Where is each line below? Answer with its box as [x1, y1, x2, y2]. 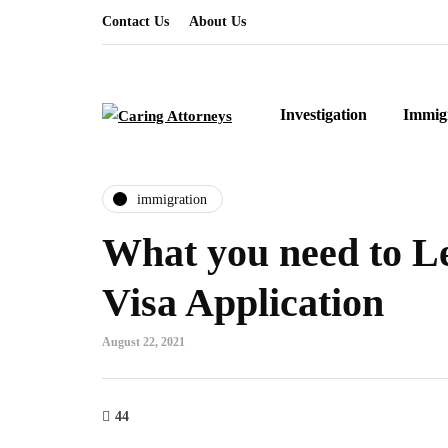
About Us [189, 14, 246, 29]
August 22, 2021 [102, 335, 185, 349]
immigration [137, 191, 207, 207]
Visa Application [102, 280, 384, 325]
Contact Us [102, 14, 169, 29]
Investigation [280, 106, 367, 123]
